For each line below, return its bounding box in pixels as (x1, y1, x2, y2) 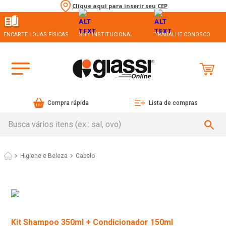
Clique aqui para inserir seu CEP (72, 2, 167, 10)
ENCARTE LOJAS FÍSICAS (4, 31, 69, 38)
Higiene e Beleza (20, 152, 68, 160)
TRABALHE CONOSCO (154, 31, 210, 38)
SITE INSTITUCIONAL (79, 31, 134, 38)
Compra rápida (47, 99, 89, 107)
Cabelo (76, 152, 95, 160)
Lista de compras (148, 99, 198, 107)
